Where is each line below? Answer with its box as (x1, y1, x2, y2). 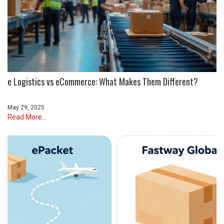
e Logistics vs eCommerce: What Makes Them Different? (7, 74, 198, 88)
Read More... (7, 112, 46, 121)
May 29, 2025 (7, 103, 44, 111)
